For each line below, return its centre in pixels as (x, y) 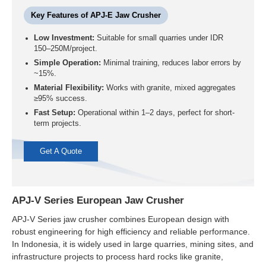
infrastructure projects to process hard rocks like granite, (118, 256)
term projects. (57, 124)
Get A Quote (61, 151)
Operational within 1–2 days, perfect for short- (155, 113)
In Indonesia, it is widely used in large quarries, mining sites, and (133, 244)
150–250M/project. (65, 49)
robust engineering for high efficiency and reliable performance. (131, 231)
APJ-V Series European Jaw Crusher (98, 200)
